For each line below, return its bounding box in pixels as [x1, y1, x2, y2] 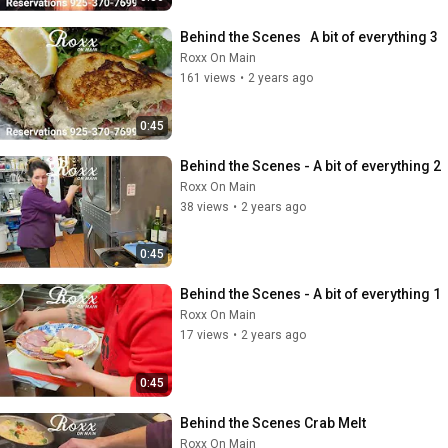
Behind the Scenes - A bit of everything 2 [180, 157, 441, 174]
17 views [180, 328, 229, 342]
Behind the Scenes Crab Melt [180, 414, 366, 431]
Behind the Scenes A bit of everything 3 [180, 29, 438, 45]
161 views [180, 71, 236, 85]
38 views [180, 199, 229, 214]
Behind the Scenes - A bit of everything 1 [180, 286, 441, 302]
